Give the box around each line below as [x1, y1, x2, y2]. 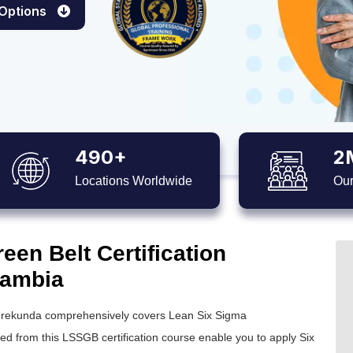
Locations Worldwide [74, 174, 192, 188]
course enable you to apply [158, 331, 299, 344]
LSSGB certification [62, 331, 158, 344]
